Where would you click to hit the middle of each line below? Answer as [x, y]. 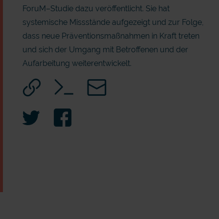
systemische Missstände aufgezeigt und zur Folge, [113, 22]
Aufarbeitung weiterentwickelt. [77, 63]
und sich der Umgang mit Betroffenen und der [105, 50]
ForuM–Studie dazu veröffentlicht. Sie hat [96, 9]
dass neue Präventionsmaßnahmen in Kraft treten [111, 36]
